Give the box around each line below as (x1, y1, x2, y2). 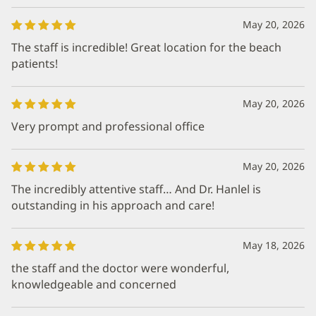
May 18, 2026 (243, 238, 305, 252)
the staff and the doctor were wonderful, (11, 260, 229, 276)
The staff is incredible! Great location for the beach (11, 39, 281, 55)
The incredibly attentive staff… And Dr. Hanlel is (11, 181, 261, 197)
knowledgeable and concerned (11, 276, 176, 292)
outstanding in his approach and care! (11, 197, 214, 213)
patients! (11, 56, 58, 71)
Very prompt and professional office (11, 119, 205, 134)
